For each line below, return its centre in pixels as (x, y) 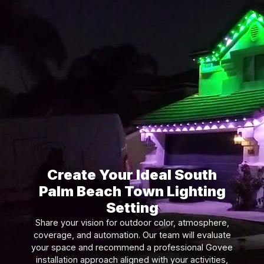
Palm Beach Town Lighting (132, 191)
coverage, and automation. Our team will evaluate (132, 235)
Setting (132, 207)
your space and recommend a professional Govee (132, 247)
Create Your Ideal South (132, 174)
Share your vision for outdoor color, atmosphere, (132, 222)
